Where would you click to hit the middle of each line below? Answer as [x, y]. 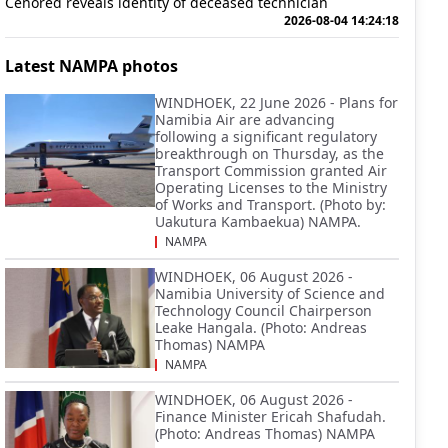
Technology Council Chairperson [263, 310]
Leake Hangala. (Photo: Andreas [261, 327]
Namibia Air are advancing [245, 119]
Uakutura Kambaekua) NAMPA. [258, 221]
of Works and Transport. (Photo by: [270, 204]
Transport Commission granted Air [271, 170]
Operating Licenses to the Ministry [271, 187]
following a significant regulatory [266, 136]
